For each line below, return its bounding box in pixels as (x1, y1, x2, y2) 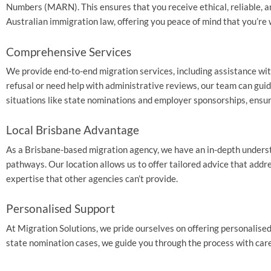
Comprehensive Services (6, 44, 131, 59)
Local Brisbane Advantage (6, 123, 139, 137)
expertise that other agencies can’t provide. (6, 172, 178, 184)
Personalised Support (6, 201, 115, 216)
